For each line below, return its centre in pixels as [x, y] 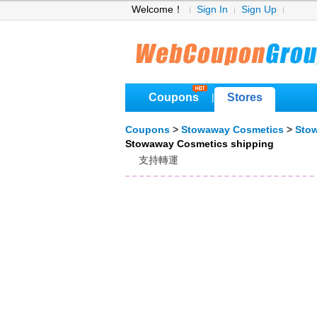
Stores [245, 97]
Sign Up [259, 10]
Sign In [212, 10]
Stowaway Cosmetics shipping [200, 144]
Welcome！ [157, 10]
